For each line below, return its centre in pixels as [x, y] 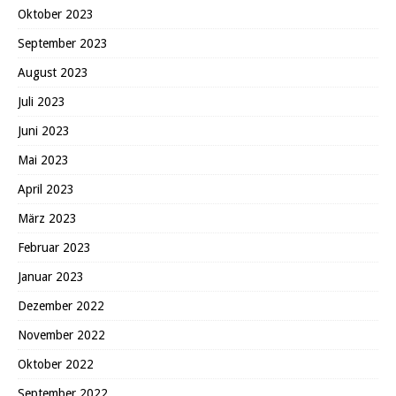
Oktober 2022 [56, 364]
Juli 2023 [42, 101]
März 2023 [47, 218]
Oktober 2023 [56, 14]
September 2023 [63, 43]
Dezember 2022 [61, 305]
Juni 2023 [44, 130]
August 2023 [53, 72]
